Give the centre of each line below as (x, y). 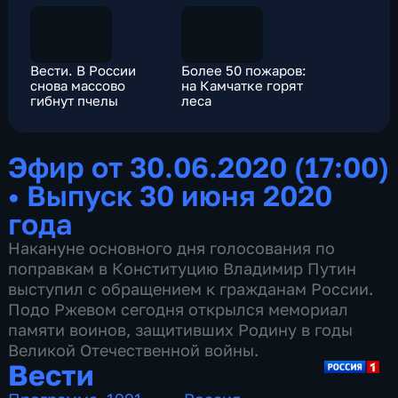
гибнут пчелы (75, 100)
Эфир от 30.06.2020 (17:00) (199, 167)
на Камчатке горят (243, 85)
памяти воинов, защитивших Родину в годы (181, 330)
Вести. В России (84, 70)
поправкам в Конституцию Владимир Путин (183, 269)
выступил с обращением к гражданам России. (191, 289)
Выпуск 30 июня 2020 (180, 195)
